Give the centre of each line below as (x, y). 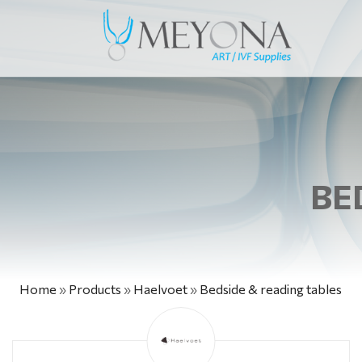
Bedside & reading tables (271, 289)
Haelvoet (160, 289)
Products (95, 289)
